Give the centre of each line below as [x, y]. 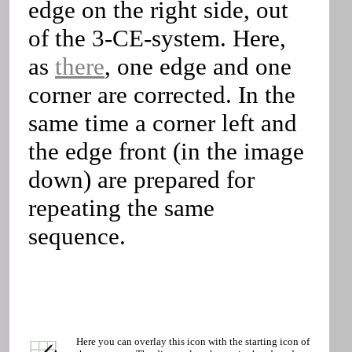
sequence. [77, 236]
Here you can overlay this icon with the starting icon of [193, 341]
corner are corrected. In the [162, 95]
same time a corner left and [163, 123]
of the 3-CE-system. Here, [157, 38]
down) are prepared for [141, 180]
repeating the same [121, 208]
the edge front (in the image [166, 151]
